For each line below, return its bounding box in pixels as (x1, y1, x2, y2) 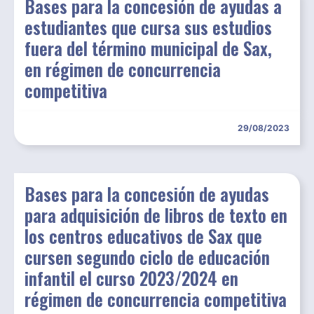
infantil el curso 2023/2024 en (25, 265, 238, 292)
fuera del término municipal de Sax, (25, 35, 272, 62)
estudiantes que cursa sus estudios (25, 14, 272, 41)
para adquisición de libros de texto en (25, 202, 287, 228)
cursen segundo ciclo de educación (25, 244, 270, 271)
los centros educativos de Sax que (25, 223, 262, 250)
